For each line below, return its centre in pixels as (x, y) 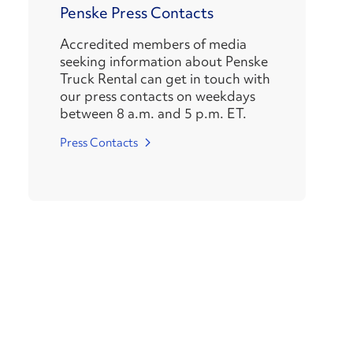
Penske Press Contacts (137, 13)
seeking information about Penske (164, 61)
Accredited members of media (153, 44)
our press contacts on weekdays (158, 96)
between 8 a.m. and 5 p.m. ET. (153, 113)
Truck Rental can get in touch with (165, 79)
